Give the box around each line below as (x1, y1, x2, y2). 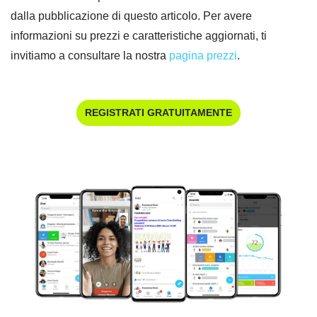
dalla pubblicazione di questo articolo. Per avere (11, 10, 252, 23)
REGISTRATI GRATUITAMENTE (85, 107, 232, 119)
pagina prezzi (169, 50, 237, 62)
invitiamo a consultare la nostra (11, 50, 169, 62)
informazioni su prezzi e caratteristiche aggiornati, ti (11, 30, 267, 42)
